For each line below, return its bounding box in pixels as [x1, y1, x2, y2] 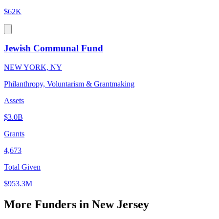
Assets [4, 96, 24, 105]
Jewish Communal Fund [4, 43, 103, 54]
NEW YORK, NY [4, 63, 62, 72]
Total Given [4, 163, 41, 172]
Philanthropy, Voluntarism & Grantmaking [4, 80, 134, 88]
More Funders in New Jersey [4, 198, 149, 211]
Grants [4, 130, 24, 138]
